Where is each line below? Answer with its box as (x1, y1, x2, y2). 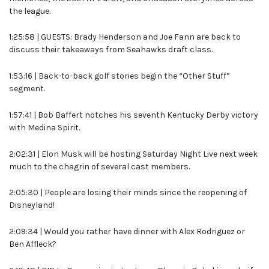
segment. (9, 83, 45, 94)
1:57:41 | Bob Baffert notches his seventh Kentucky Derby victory (9, 109, 258, 120)
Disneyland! (9, 200, 55, 211)
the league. (9, 5, 50, 16)
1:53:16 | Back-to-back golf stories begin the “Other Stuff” (9, 71, 230, 82)
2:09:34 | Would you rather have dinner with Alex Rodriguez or (9, 226, 245, 237)
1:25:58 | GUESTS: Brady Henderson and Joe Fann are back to (9, 32, 241, 43)
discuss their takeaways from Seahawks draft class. (9, 44, 213, 55)
